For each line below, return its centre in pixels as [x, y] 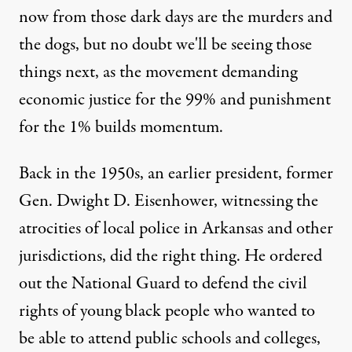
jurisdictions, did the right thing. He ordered [170, 256]
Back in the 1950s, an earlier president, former [176, 174]
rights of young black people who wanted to [167, 311]
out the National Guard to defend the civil [163, 284]
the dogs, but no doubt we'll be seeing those [165, 45]
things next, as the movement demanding [158, 72]
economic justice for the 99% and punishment [175, 100]
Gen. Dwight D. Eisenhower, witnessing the [169, 201]
